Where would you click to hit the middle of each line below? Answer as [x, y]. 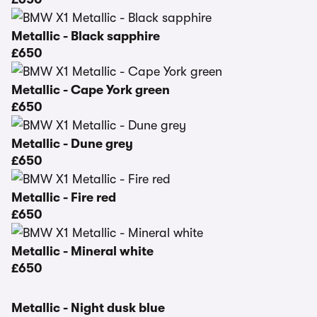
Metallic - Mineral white [82, 251]
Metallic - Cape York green [91, 90]
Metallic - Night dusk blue [88, 308]
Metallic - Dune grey [72, 144]
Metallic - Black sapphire [86, 36]
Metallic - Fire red [64, 197]
